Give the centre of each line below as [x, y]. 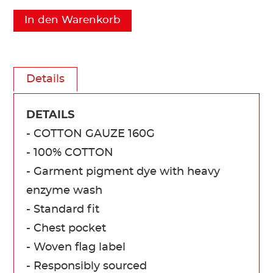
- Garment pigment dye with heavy [123, 172]
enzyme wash [65, 190]
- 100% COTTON [70, 153]
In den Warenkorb [73, 19]
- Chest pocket [66, 228]
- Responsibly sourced [87, 266]
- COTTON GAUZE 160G [91, 134]
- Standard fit [63, 209]
